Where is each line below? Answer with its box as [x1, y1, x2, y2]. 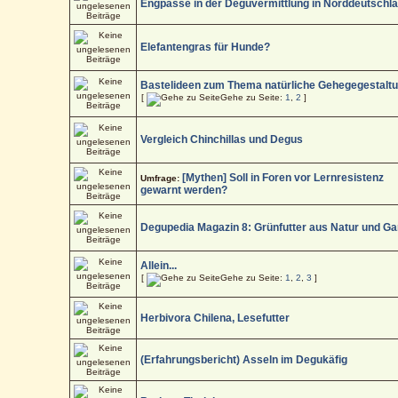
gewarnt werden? [140, 183, 228, 196]
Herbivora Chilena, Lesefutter [140, 311, 291, 324]
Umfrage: [140, 172, 183, 183]
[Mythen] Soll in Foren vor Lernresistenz [182, 171, 385, 184]
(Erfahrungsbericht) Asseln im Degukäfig [140, 353, 348, 366]
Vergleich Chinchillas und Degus [140, 132, 304, 146]
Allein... [140, 259, 178, 272]
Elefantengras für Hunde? [140, 40, 271, 53]
